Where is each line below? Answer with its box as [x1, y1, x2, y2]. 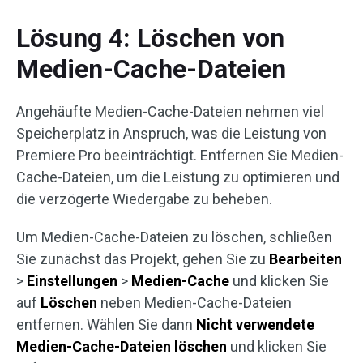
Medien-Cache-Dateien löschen [16, 338, 227, 355]
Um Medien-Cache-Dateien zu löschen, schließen [16, 228, 332, 246]
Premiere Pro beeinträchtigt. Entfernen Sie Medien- [16, 147, 344, 164]
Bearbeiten [269, 250, 342, 267]
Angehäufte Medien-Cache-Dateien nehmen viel [16, 103, 324, 120]
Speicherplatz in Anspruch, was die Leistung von [16, 125, 327, 142]
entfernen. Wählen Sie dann [16, 316, 196, 333]
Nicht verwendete [196, 316, 314, 333]
